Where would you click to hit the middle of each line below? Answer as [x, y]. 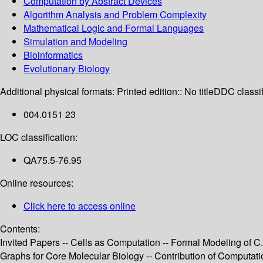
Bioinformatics [53, 55]
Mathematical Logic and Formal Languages [114, 28]
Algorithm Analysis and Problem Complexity [115, 15]
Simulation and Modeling [75, 42]
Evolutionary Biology [67, 69]
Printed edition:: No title [165, 92]
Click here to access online [80, 206]
